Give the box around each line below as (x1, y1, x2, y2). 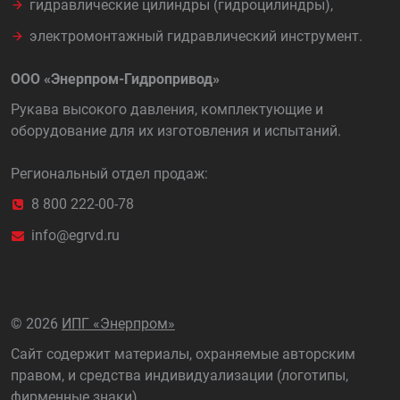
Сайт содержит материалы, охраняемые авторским (11, 346, 355, 362)
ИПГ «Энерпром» (62, 315, 175, 332)
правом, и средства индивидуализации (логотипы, (11, 367, 348, 384)
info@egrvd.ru (31, 227, 120, 244)
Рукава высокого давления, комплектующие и (11, 101, 323, 118)
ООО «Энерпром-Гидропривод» (11, 71, 220, 87)
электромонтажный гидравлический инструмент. (29, 28, 362, 45)
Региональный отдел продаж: (11, 165, 208, 182)
